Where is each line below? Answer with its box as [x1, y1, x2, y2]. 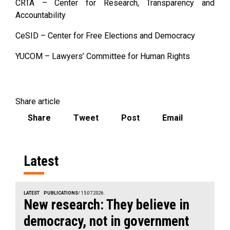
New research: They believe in [24, 196, 189, 213]
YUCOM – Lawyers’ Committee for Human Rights [15, 51, 190, 61]
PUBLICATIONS [43, 190, 78, 196]
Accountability [15, 10, 66, 20]
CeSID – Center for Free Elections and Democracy [15, 30, 195, 41]
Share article [15, 96, 60, 106]
